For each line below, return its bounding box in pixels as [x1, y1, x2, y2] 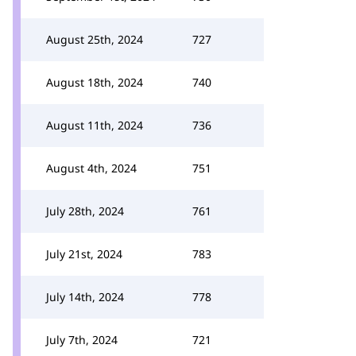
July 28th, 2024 [46, 203, 124, 219]
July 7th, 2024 [46, 332, 118, 347]
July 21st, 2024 [46, 246, 122, 261]
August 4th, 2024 [46, 161, 137, 176]
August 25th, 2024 [46, 32, 143, 47]
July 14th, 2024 [46, 289, 124, 304]
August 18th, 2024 [46, 75, 143, 90]
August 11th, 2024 [46, 118, 143, 133]
